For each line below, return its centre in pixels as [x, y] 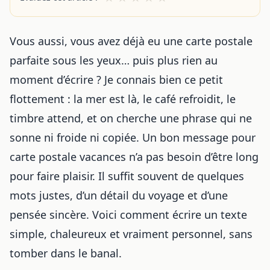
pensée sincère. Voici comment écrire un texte [128, 215]
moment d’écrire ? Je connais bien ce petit [116, 80]
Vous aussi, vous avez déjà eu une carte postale [131, 41]
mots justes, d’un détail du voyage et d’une [119, 195]
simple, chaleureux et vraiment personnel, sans [131, 234]
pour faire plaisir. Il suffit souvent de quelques [127, 176]
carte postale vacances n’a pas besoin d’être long [134, 157]
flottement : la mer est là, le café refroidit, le [123, 99]
